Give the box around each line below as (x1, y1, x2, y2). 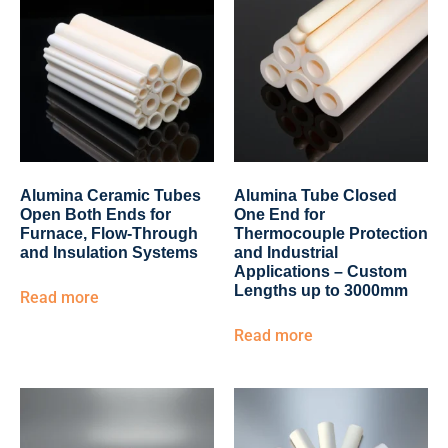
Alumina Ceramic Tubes (20, 187, 201, 204)
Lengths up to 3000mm (234, 282, 408, 299)
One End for (234, 206, 325, 223)
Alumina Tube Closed (234, 187, 397, 204)
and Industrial (234, 244, 338, 261)
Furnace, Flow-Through (20, 225, 198, 242)
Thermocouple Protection (234, 225, 428, 242)
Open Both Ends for (20, 206, 171, 223)
